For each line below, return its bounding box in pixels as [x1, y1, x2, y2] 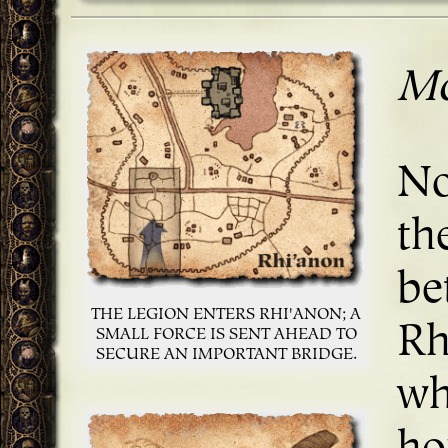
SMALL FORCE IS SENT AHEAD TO [95, 326, 357, 343]
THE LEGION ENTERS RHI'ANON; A [91, 306, 361, 323]
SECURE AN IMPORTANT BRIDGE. [95, 346, 357, 363]
